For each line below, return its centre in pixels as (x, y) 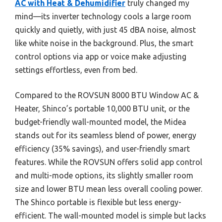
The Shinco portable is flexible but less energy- (98, 202)
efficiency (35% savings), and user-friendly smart (102, 148)
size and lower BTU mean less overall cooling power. (109, 189)
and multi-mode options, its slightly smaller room (104, 175)
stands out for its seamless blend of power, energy (106, 135)
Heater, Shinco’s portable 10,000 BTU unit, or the (102, 108)
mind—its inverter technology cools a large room (103, 16)
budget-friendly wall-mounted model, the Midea (101, 122)
